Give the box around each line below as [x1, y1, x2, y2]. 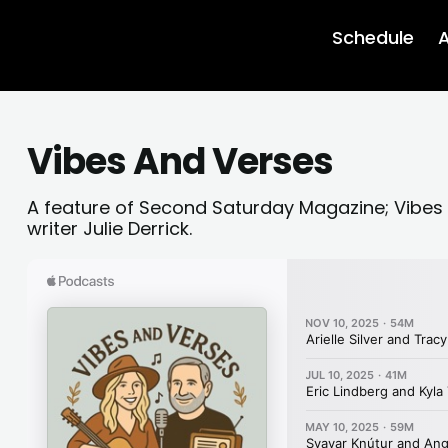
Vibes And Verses [27, 136, 334, 187]
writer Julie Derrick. [27, 216, 193, 241]
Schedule [332, 25, 414, 50]
